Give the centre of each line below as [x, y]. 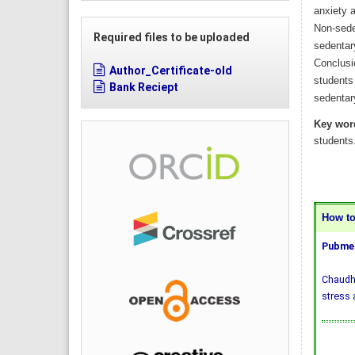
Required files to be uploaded [172, 38]
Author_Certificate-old [171, 71]
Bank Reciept [144, 88]
